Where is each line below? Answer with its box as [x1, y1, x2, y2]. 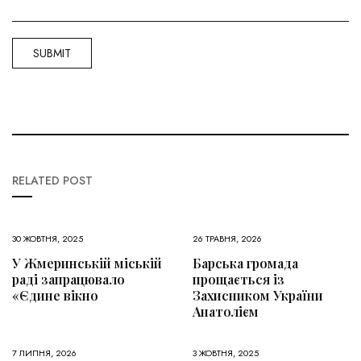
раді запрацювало [12, 271, 125, 288]
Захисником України [193, 287, 323, 305]
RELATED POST [12, 172, 93, 189]
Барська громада [193, 255, 298, 272]
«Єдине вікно [12, 287, 98, 305]
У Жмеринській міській [12, 255, 162, 272]
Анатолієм [193, 303, 259, 321]
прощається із [193, 271, 284, 288]
